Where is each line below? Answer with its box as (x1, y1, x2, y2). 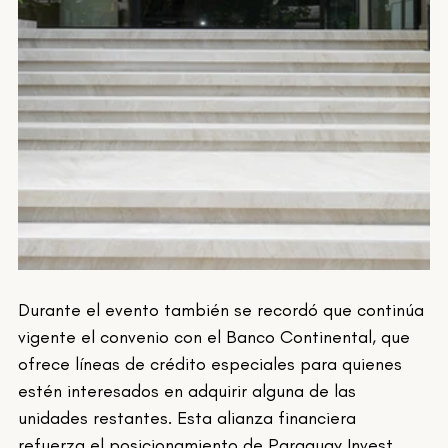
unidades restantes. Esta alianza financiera (18, 407, 362, 430)
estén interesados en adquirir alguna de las (18, 380, 362, 403)
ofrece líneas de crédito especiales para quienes (18, 353, 408, 376)
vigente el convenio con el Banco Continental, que (18, 326, 416, 349)
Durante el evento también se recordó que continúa (18, 299, 430, 322)
